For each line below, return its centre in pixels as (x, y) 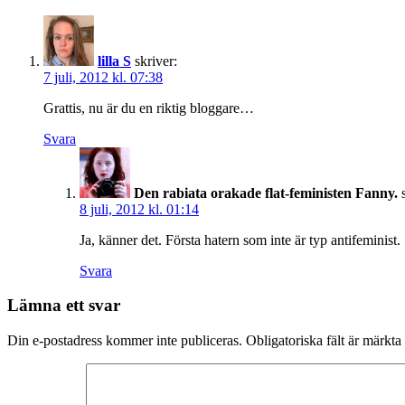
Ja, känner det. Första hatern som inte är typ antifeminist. (240, 240)
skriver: (156, 61)
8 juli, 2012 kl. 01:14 (139, 209)
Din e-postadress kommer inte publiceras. (125, 341)
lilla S (114, 61)
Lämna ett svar (64, 306)
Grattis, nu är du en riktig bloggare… (149, 108)
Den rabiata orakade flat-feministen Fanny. (266, 193)
